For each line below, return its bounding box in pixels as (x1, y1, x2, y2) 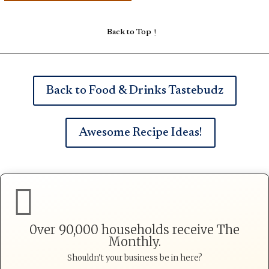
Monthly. (108, 234, 161, 249)
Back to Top (106, 28, 151, 37)
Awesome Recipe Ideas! (79, 126, 202, 139)
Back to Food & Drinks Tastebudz (46, 84, 223, 97)
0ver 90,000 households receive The (29, 222, 240, 237)
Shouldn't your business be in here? (67, 252, 202, 263)
